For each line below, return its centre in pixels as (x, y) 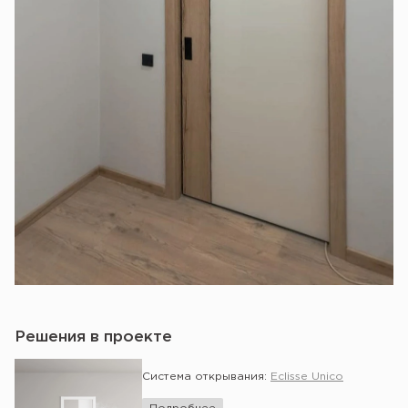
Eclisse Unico (307, 376)
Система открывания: (206, 376)
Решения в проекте (93, 337)
